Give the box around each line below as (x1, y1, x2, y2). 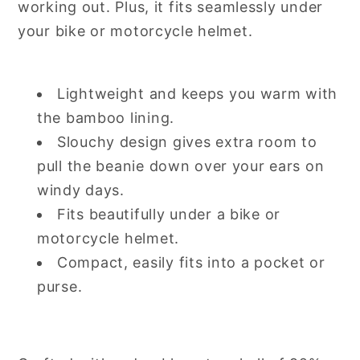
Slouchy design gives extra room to (57, 133, 317, 150)
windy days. (37, 181, 125, 198)
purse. (37, 277, 83, 295)
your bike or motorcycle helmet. (18, 22, 253, 39)
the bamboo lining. (37, 108, 174, 126)
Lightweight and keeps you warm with (57, 84, 338, 102)
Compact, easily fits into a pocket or (57, 253, 325, 271)
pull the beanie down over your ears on (37, 157, 325, 174)
